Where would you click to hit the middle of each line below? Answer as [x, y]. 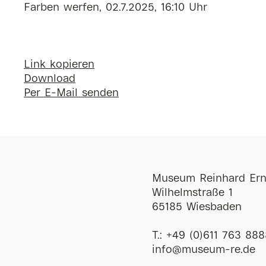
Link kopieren [59, 65]
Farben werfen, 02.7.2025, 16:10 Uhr [115, 8]
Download [50, 79]
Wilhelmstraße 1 [192, 193]
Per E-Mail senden [71, 94]
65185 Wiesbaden [197, 208]
